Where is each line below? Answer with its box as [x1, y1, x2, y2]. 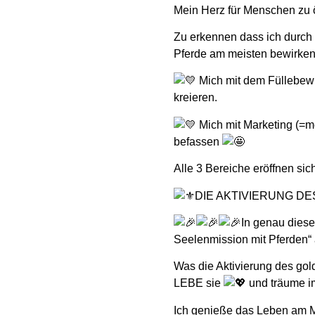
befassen [174, 135, 222, 148]
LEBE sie [174, 277, 224, 290]
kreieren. [174, 91, 217, 104]
